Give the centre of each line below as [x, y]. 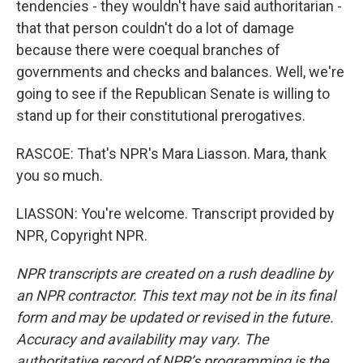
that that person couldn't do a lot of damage [155, 28]
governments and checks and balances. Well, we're [180, 72]
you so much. [60, 175]
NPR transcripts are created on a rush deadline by [175, 273]
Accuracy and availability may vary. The [143, 339]
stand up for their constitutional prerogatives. [161, 115]
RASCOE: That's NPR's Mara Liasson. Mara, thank [171, 154]
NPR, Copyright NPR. [82, 235]
